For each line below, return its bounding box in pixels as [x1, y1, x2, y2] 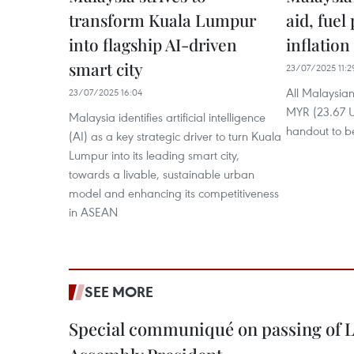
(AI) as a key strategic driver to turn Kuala [69, 128, 281, 144]
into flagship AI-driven [69, 33, 237, 55]
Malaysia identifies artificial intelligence [69, 109, 265, 125]
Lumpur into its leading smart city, [69, 147, 239, 163]
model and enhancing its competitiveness [69, 185, 279, 201]
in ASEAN [69, 204, 118, 220]
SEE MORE [85, 282, 153, 301]
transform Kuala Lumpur [69, 9, 256, 31]
